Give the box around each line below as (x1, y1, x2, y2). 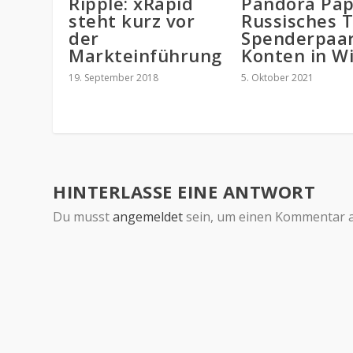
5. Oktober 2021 (241, 70, 314, 84)
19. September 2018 (69, 70, 159, 84)
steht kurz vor (69, 8, 195, 32)
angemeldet (113, 207, 184, 225)
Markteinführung (69, 43, 222, 67)
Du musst (53, 207, 113, 225)
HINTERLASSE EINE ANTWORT (53, 179, 316, 203)
